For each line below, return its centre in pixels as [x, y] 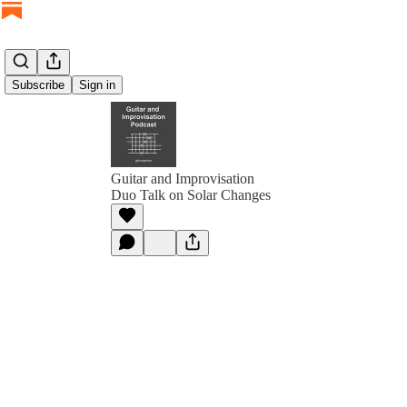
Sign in [97, 85]
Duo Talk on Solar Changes [191, 195]
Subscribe [38, 85]
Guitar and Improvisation [183, 179]
